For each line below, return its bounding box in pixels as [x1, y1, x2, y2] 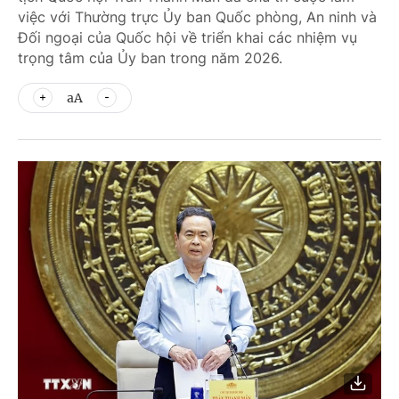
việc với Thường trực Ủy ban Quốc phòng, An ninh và [18, 8, 377, 26]
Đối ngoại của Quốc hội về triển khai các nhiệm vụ [18, 28, 357, 46]
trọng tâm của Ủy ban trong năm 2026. [18, 49, 282, 67]
